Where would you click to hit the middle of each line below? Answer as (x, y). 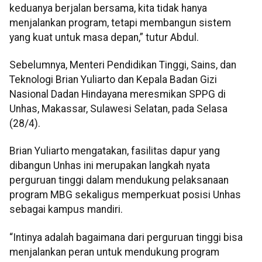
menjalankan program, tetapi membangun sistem (120, 23)
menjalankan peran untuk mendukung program (114, 252)
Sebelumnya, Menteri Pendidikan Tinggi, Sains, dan (123, 65)
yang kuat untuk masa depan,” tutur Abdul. (104, 37)
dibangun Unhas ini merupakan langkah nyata (110, 166)
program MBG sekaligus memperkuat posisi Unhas (125, 195)
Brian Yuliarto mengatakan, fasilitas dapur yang (115, 151)
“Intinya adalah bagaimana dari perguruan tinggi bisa (126, 237)
